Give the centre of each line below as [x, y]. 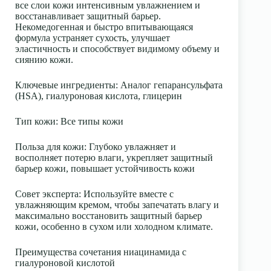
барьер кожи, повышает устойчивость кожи [105, 168]
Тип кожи [35, 121]
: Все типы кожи [90, 121]
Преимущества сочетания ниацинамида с [101, 252]
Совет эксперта [47, 194]
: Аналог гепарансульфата [169, 85]
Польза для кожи [50, 146]
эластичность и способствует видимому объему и [117, 48]
